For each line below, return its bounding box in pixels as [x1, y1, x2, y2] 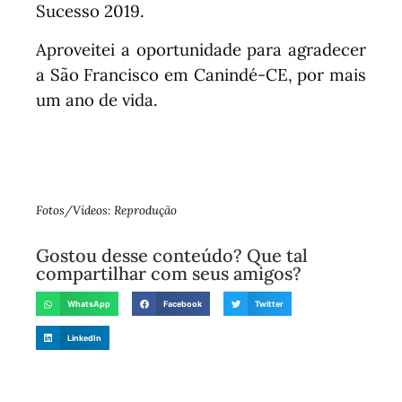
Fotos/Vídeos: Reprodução [36, 202, 177, 218]
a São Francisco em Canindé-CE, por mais [36, 63, 366, 85]
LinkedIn [67, 332, 102, 343]
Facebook [163, 299, 203, 309]
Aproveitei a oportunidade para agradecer [36, 38, 366, 60]
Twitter [255, 299, 284, 309]
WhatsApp [67, 299, 111, 309]
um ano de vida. [36, 88, 158, 110]
